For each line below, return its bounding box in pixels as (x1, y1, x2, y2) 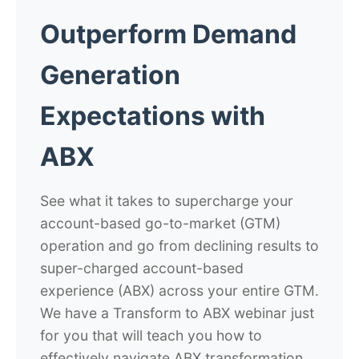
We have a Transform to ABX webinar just (40, 305, 314, 321)
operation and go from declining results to (40, 237, 319, 254)
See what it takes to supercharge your (40, 192, 293, 209)
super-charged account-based (40, 260, 244, 276)
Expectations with (40, 100, 265, 131)
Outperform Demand (40, 18, 296, 50)
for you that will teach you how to (40, 327, 262, 344)
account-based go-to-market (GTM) (40, 215, 280, 232)
